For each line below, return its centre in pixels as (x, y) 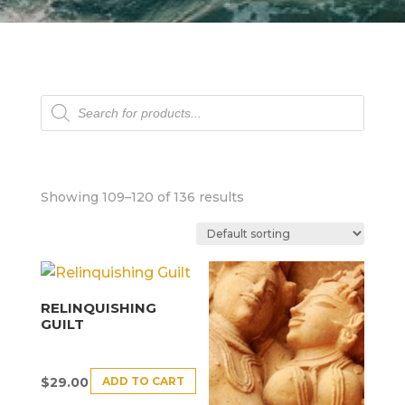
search (64, 115)
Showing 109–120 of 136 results (142, 197)
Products (73, 101)
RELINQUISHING (98, 307)
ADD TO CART (143, 381)
